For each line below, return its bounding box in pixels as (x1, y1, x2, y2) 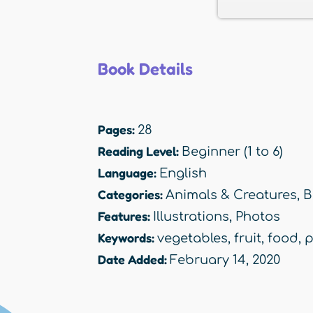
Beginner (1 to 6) (182, 145, 283, 159)
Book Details (98, 59, 193, 80)
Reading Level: (98, 143, 182, 159)
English (159, 166, 207, 181)
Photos (235, 210, 280, 224)
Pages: (98, 122, 138, 138)
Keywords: (98, 230, 157, 246)
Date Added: (98, 252, 170, 268)
